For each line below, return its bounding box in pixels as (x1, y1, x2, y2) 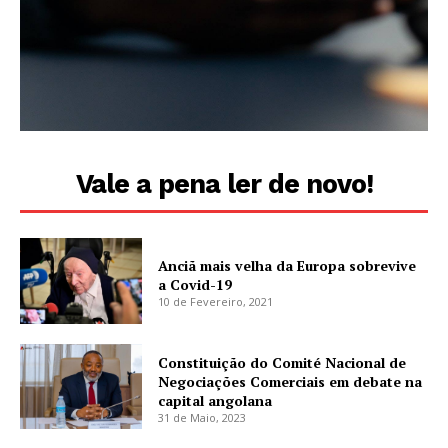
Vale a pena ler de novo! (75, 168, 373, 201)
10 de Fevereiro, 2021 (158, 294, 274, 310)
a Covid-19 (158, 275, 233, 295)
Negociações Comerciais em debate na (158, 371, 423, 391)
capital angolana (158, 390, 273, 410)
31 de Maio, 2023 (158, 409, 247, 425)
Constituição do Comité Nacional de (158, 352, 407, 372)
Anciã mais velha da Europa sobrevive (158, 256, 417, 276)
